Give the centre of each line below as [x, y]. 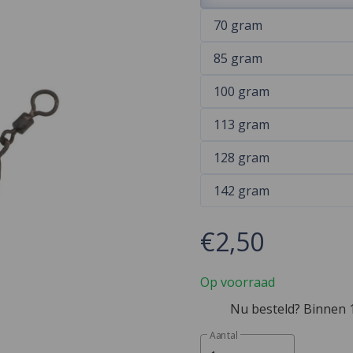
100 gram [242, 92]
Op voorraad [238, 282]
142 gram [242, 191]
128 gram [242, 158]
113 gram [242, 125]
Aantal [224, 336]
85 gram [238, 59]
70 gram [238, 26]
